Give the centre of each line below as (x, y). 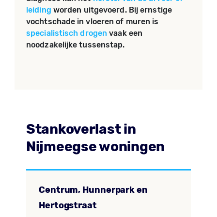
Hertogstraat (68, 205)
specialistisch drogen (67, 33)
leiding (39, 10)
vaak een (125, 33)
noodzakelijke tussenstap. (76, 45)
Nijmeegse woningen (95, 147)
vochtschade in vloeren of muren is (93, 22)
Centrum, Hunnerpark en (93, 190)
